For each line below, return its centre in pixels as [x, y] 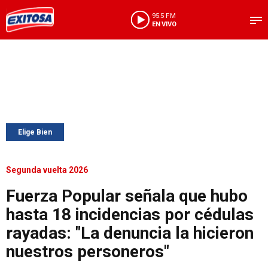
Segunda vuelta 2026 [47, 170]
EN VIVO [164, 24]
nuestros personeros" [88, 252]
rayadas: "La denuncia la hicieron [130, 233]
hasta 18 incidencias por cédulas [130, 214]
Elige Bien [35, 132]
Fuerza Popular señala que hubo [127, 196]
